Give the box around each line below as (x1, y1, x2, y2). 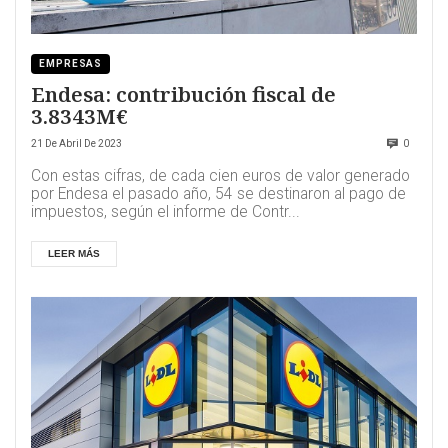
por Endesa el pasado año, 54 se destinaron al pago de (31, 185, 406, 204)
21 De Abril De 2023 (31, 138, 122, 150)
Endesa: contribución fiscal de (31, 80, 336, 109)
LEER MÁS (48, 248, 100, 260)
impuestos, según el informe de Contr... (31, 203, 300, 222)
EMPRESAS (39, 58, 103, 70)
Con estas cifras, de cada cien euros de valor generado (31, 167, 410, 186)
